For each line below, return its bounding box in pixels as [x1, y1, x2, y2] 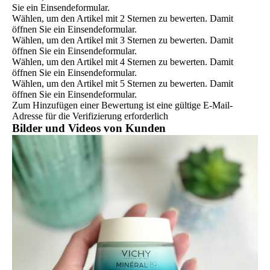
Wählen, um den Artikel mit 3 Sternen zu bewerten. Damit [12, 34, 233, 45]
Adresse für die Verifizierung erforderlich [12, 110, 168, 121]
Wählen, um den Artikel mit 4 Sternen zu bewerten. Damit [12, 56, 233, 67]
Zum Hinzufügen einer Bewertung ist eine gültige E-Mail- [12, 99, 233, 110]
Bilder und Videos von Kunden [12, 121, 166, 134]
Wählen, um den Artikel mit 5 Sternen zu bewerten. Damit [12, 78, 233, 89]
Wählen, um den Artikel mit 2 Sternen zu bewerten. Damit [12, 13, 233, 24]
